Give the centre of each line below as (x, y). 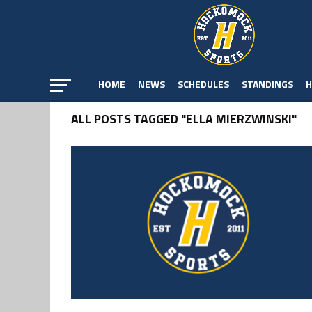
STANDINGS (267, 84)
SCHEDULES (203, 84)
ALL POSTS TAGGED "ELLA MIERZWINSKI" (184, 119)
